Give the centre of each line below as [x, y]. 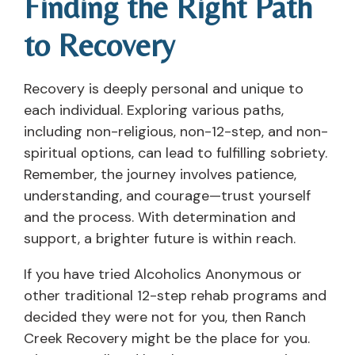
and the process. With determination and [160, 218]
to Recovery [99, 46]
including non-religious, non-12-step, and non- [176, 132]
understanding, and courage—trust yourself [167, 196]
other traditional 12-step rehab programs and [175, 296]
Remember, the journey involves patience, [160, 175]
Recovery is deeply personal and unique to [164, 89]
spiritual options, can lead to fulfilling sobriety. [176, 153]
